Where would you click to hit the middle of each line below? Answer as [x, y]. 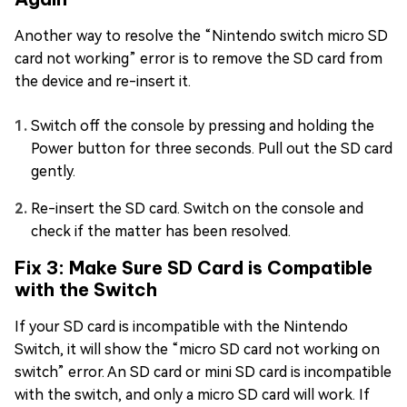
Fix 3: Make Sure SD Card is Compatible [194, 267]
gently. [53, 171]
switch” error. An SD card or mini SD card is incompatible [203, 372]
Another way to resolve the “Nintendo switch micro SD [201, 35]
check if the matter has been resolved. [161, 231]
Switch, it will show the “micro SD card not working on [197, 349]
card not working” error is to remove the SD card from [199, 58]
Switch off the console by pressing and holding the [203, 125]
